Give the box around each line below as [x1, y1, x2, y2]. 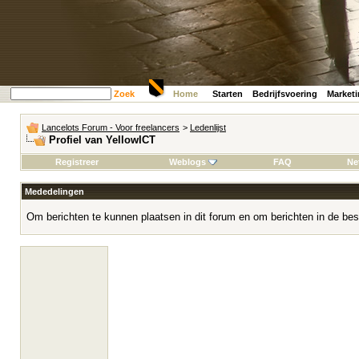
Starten [212, 89, 243, 99]
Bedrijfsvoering [252, 89, 317, 99]
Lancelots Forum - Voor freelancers [42, 123, 179, 132]
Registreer [55, 157, 99, 167]
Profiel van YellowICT [49, 134, 155, 146]
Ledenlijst [190, 123, 226, 132]
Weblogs [168, 157, 206, 167]
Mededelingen [25, 187, 84, 196]
